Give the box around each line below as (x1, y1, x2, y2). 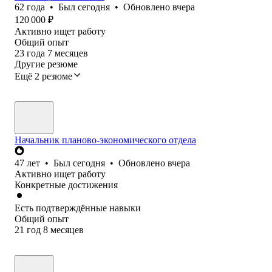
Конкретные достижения (15, 179, 118, 190)
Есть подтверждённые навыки (15, 202, 141, 213)
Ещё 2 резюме (15, 70, 72, 81)
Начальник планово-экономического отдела (15, 134, 196, 145)
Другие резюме (15, 58, 78, 69)
